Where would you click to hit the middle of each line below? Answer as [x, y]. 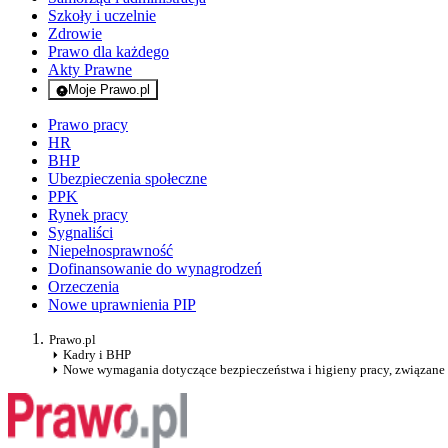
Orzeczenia [83, 287]
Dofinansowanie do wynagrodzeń [155, 269]
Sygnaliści [80, 233]
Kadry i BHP [97, 355]
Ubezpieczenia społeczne [127, 179]
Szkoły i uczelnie [102, 16]
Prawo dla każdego [108, 52]
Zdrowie [75, 34]
